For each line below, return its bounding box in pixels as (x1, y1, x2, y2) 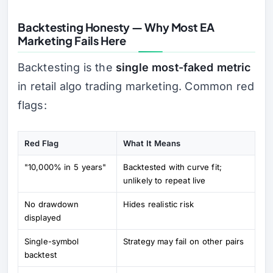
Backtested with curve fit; (123, 161, 222, 172)
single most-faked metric (116, 60, 251, 74)
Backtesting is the (18, 60, 116, 74)
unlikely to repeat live (123, 175, 206, 185)
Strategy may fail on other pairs (123, 236, 244, 246)
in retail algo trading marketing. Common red (18, 79, 254, 93)
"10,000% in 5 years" (24, 161, 107, 172)
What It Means (123, 138, 181, 148)
